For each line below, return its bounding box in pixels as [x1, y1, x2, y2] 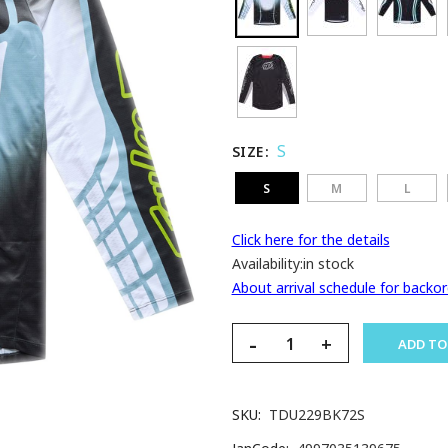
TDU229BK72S [268, 405, 365, 424]
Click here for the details [231, 230, 390, 249]
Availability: [231, 254, 303, 273]
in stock [302, 254, 354, 273]
